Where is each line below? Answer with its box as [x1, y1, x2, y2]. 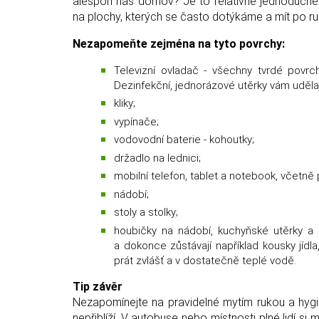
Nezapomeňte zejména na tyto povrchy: [73, 36, 285, 51]
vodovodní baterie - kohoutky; [114, 133, 254, 147]
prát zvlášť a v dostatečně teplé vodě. [114, 253, 296, 267]
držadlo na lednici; [114, 151, 201, 164]
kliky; [114, 97, 135, 110]
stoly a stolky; [114, 206, 178, 219]
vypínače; [114, 115, 159, 128]
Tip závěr [73, 279, 122, 293]
